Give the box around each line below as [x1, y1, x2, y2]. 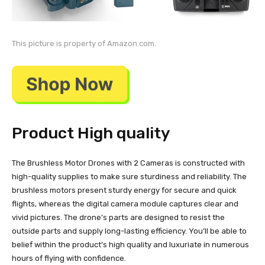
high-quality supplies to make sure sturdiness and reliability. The [12, 172, 247, 181]
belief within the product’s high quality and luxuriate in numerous [12, 240, 249, 249]
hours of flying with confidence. [12, 253, 126, 263]
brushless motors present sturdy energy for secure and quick [12, 185, 237, 195]
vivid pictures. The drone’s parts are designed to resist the [12, 212, 225, 222]
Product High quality [12, 123, 170, 143]
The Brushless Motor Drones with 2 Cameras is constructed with [12, 158, 245, 167]
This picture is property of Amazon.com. [12, 38, 156, 48]
